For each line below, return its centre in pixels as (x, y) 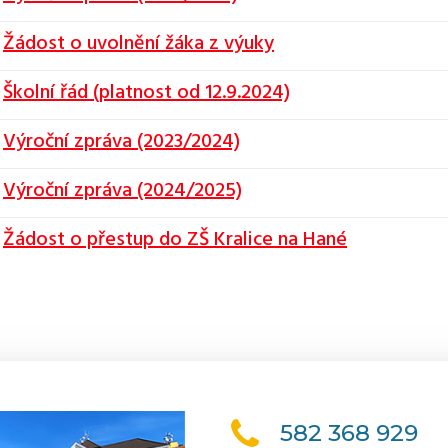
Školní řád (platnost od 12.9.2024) (146, 93)
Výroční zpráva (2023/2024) (121, 142)
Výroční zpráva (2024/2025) (122, 191)
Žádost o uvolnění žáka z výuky (138, 44)
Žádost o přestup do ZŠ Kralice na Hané (175, 240)
